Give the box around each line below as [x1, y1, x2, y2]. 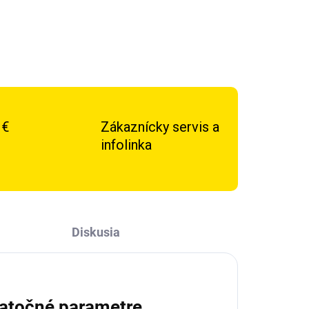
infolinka [100, 137, 152, 153]
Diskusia [71, 225, 120, 239]
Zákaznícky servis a [100, 119, 219, 135]
